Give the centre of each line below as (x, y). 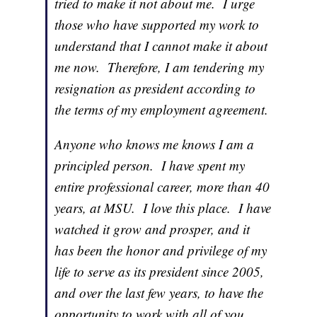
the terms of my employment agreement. (162, 110)
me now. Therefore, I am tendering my (160, 67)
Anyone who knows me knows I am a (155, 144)
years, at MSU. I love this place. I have (163, 208)
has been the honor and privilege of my (161, 250)
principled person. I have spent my (150, 166)
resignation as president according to (155, 88)
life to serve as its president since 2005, (160, 272)
